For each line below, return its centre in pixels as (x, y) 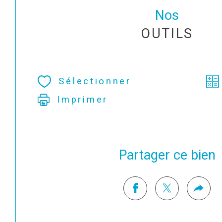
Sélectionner (95, 82)
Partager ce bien (171, 155)
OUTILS (167, 33)
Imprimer (83, 99)
